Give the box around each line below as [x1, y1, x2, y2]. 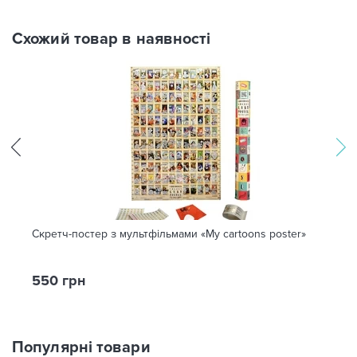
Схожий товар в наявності [12, 29, 211, 49]
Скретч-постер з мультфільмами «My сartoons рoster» [32, 227, 306, 241]
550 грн [32, 272, 85, 290]
